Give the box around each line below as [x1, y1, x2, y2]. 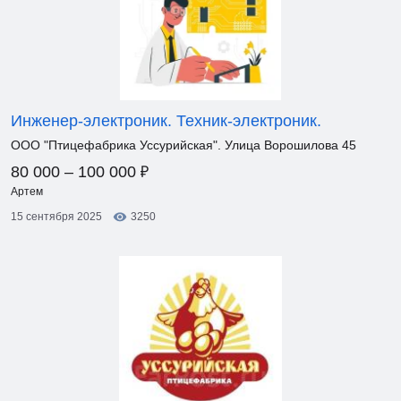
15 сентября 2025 [11, 210, 102, 223]
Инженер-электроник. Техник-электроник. [11, 112, 321, 130]
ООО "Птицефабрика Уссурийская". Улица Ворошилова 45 [11, 138, 356, 152]
